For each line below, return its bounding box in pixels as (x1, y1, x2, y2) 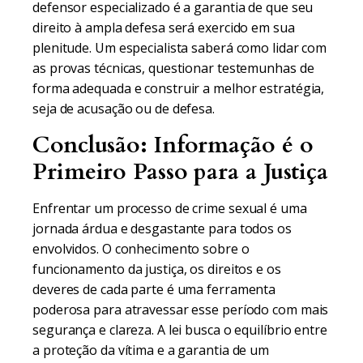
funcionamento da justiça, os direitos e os (32, 260, 281, 278)
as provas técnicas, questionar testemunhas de (32, 59, 314, 77)
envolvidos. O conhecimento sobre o (32, 240, 250, 258)
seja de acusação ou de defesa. (32, 100, 215, 117)
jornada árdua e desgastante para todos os (32, 220, 292, 237)
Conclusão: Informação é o (32, 130, 314, 160)
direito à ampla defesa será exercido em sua (32, 19, 295, 36)
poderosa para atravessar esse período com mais (32, 301, 329, 318)
